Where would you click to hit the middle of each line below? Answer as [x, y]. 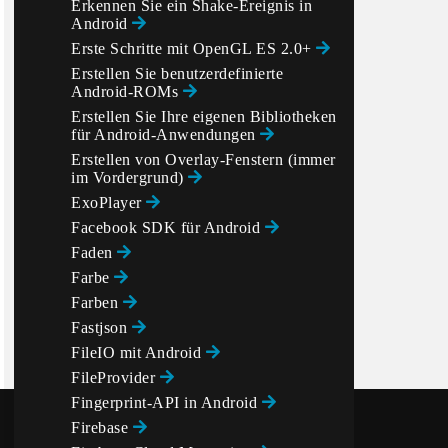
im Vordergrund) [129, 177]
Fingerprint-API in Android [166, 402]
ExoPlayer [108, 202]
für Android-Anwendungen [165, 134]
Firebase [102, 427]
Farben [97, 302]
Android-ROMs [127, 91]
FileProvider [115, 377]
